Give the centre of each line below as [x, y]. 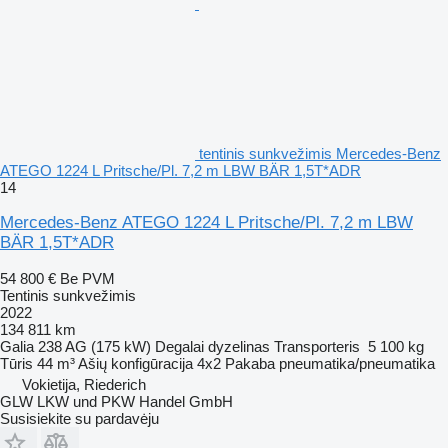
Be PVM [87, 278]
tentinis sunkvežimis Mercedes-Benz [320, 153]
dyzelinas [239, 346]
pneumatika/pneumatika [357, 363]
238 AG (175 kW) [94, 346]
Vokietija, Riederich [84, 384]
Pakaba [250, 363]
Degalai [179, 346]
